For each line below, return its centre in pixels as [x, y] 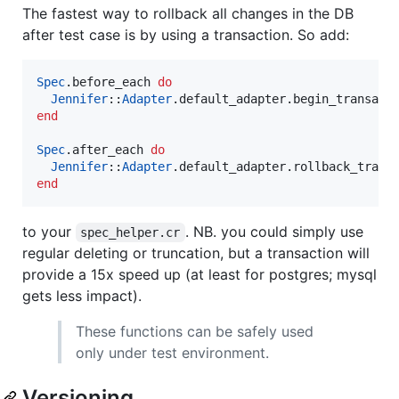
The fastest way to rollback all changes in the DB [188, 13]
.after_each [108, 149]
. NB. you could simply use [276, 231]
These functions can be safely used [195, 331]
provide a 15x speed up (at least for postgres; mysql [199, 274]
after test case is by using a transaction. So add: [186, 34]
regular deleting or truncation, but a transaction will [196, 252]
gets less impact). [82, 295]
